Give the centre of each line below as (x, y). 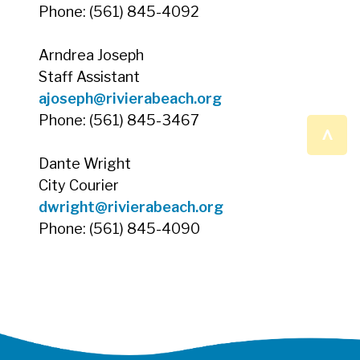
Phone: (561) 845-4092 (121, 11)
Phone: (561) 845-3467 (121, 120)
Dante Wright (85, 163)
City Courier (79, 185)
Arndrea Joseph (91, 55)
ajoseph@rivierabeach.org (130, 98)
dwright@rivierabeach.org (131, 207)
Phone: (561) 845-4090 (121, 228)
